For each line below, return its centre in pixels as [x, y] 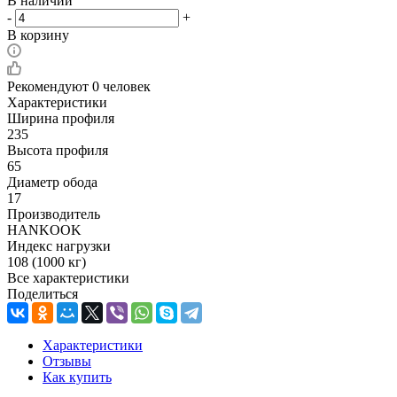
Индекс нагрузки [59, 245]
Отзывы [67, 361]
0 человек [121, 86]
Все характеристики [68, 277]
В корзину [38, 35]
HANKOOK [44, 230]
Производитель [54, 214]
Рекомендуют [50, 86]
